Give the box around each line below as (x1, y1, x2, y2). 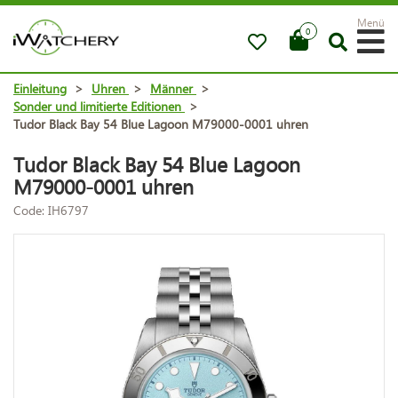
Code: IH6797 (13, 201, 89, 219)
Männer (150, 79, 193, 97)
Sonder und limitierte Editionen (13, 97, 181, 115)
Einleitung (13, 79, 67, 97)
